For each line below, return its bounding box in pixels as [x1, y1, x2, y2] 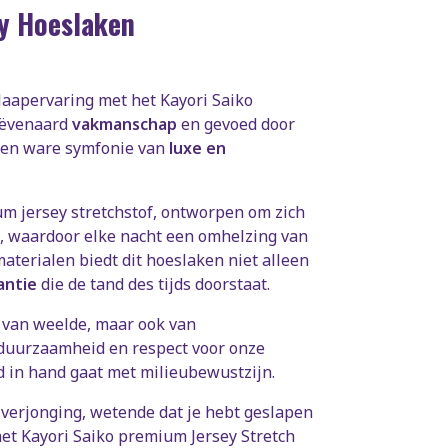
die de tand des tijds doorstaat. [37, 272, 270, 295]
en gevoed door [177, 112, 295, 135]
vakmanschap [72, 112, 177, 135]
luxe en [169, 136, 226, 159]
